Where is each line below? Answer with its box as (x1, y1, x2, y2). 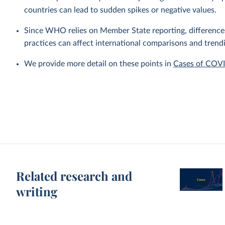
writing (16, 183, 58, 199)
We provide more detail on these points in (24, 60, 174, 68)
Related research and (16, 168, 133, 184)
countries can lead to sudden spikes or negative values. (24, 6, 217, 14)
